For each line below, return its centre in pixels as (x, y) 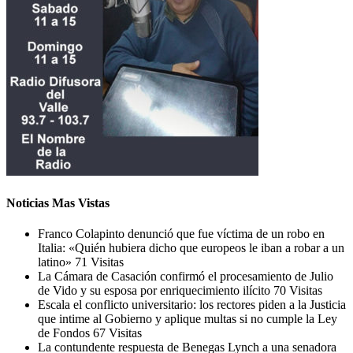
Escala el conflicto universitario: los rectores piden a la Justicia (192, 304)
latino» (56, 262)
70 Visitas (298, 290)
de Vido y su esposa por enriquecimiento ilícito (156, 290)
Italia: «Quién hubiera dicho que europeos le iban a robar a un (191, 247)
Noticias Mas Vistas (58, 203)
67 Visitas (117, 333)
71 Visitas (99, 262)
